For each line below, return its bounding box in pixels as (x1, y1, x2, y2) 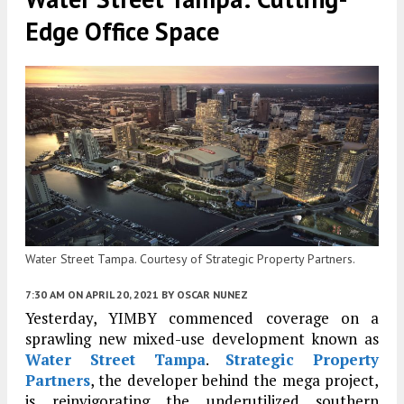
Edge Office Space (25, 14, 219, 48)
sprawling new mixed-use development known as (25, 328, 379, 350)
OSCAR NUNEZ (177, 288, 248, 302)
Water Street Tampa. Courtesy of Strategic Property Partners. (25, 251, 355, 268)
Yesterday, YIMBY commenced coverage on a (25, 308, 379, 329)
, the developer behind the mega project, (90, 370, 379, 391)
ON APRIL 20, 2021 (68, 288, 159, 302)
